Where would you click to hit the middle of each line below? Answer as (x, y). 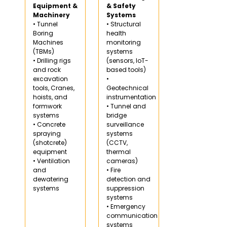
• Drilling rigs (52, 60)
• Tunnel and (126, 106)
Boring (43, 33)
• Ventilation (51, 161)
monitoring (124, 42)
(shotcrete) (50, 142)
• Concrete (49, 124)
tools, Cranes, (54, 88)
